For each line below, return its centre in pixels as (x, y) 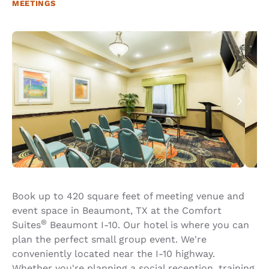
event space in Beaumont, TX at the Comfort (117, 210)
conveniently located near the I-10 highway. (113, 253)
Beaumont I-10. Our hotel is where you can (148, 225)
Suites (26, 225)
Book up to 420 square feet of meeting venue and (128, 196)
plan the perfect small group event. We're (109, 239)
